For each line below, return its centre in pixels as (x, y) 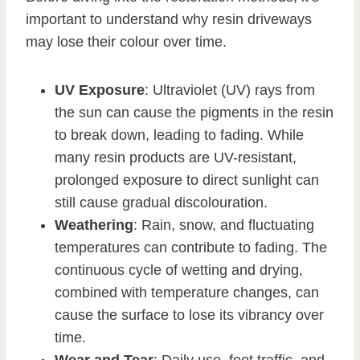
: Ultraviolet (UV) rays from (230, 90)
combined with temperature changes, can (187, 292)
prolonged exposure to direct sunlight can (187, 180)
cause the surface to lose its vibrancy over (189, 315)
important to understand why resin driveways (169, 19)
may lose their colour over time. (126, 41)
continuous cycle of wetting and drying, (179, 270)
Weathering (94, 225)
